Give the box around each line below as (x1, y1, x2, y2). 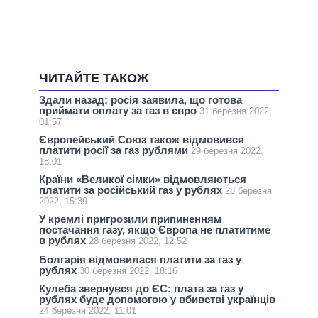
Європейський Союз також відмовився (39, 133, 244, 146)
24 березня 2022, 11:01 (39, 305, 136, 316)
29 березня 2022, (191, 146, 263, 156)
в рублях (39, 234, 89, 247)
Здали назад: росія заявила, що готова (39, 93, 242, 106)
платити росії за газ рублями (39, 144, 191, 156)
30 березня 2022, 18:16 (79, 265, 177, 276)
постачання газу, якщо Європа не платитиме (39, 224, 270, 236)
